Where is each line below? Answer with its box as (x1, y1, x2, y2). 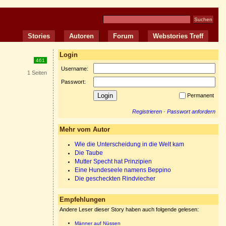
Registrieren (132, 108, 162, 115)
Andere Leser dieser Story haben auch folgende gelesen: (60, 206, 199, 212)
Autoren (69, 32, 94, 40)
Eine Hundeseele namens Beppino (75, 167, 171, 173)
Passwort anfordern (167, 108, 215, 115)
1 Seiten (27, 70, 47, 76)
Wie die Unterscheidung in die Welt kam (75, 141, 184, 147)
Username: (61, 66, 90, 72)
